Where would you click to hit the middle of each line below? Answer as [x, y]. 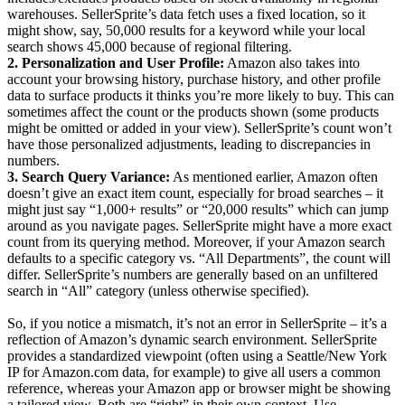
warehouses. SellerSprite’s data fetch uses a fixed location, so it [186, 14]
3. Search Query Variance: [89, 176]
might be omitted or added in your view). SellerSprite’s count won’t [199, 127]
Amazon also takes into [292, 62]
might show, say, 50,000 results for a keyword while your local [186, 30]
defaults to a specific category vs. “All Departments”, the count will [199, 258]
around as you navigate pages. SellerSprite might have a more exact [199, 225]
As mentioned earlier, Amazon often [274, 176]
